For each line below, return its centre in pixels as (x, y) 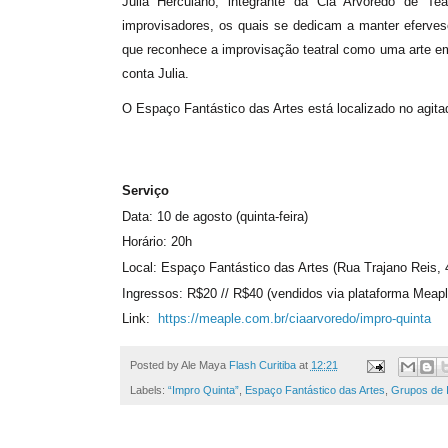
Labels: (148, 389)
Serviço (145, 190)
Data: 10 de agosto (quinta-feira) (214, 216)
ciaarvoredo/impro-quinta (359, 319)
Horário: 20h (156, 242)
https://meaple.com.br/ (223, 319)
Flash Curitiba (262, 365)
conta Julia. (155, 74)
